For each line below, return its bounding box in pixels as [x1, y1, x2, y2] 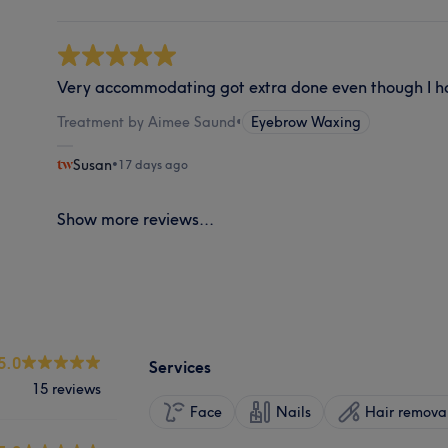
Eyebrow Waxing [251, 112, 362, 131]
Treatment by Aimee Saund [57, 112, 237, 131]
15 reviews [32, 379, 101, 398]
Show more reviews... [57, 208, 215, 229]
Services [149, 356, 211, 377]
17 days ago [118, 156, 189, 172]
